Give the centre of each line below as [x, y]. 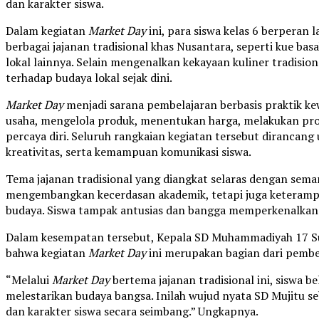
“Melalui [29, 280]
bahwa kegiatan [47, 253]
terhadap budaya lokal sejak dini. [89, 78]
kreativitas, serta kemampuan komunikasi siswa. [129, 152]
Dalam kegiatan [47, 31]
